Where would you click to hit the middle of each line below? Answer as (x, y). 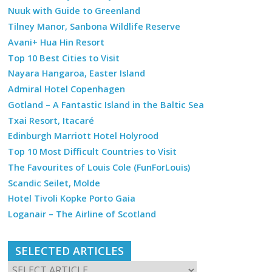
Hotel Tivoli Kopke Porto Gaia (72, 199)
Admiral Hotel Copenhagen (67, 89)
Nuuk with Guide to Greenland (74, 11)
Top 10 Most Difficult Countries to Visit (93, 152)
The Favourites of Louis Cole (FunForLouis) (99, 167)
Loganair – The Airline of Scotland (82, 214)
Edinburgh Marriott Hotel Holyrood (83, 136)
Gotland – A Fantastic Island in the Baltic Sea (106, 104)
